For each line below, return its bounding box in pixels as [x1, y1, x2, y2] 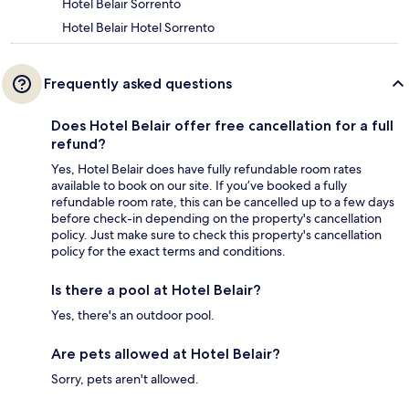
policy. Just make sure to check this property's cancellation [51, 225, 382, 243]
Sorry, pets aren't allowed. [51, 370, 199, 387]
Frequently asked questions [44, 74, 232, 92]
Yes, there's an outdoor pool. [51, 306, 215, 323]
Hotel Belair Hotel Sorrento [62, 18, 215, 36]
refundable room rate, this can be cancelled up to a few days [51, 193, 394, 210]
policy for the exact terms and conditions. [51, 242, 286, 259]
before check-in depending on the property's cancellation [51, 209, 382, 226]
